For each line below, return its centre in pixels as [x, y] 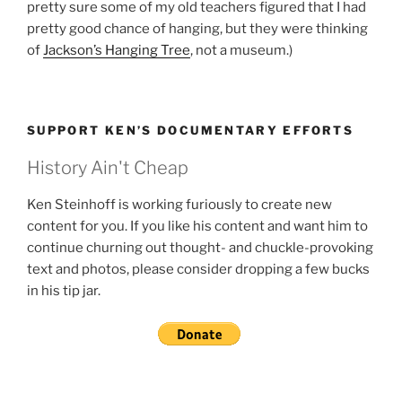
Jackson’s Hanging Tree [117, 51]
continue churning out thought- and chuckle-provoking [200, 248]
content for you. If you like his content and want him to [197, 227]
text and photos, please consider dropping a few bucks [198, 270]
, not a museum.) [241, 51]
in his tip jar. [64, 291]
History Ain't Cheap [108, 168]
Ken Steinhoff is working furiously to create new [179, 205]
